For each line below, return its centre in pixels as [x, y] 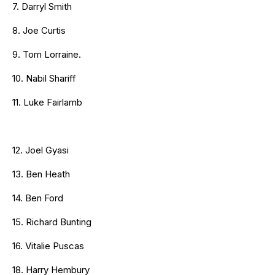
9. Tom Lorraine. [47, 54]
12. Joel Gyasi [41, 150]
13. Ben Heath [41, 174]
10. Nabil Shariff [44, 78]
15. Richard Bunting [52, 222]
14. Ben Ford [38, 198]
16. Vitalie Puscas [48, 246]
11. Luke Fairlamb [47, 102]
